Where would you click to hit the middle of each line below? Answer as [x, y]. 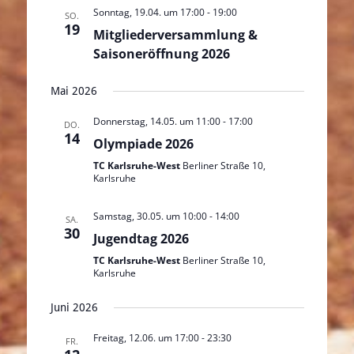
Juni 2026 [74, 307]
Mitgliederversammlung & [175, 35]
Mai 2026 [73, 91]
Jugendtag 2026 [141, 239]
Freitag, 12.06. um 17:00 [146, 338]
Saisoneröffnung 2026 [161, 54]
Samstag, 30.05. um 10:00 [150, 216]
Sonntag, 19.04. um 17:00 [149, 12]
